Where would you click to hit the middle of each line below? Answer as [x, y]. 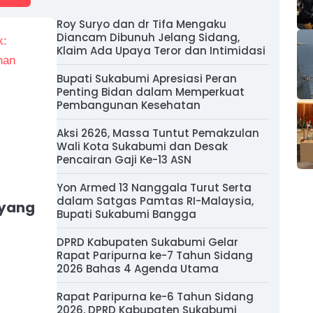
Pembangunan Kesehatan [129, 105]
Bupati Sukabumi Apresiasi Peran [147, 79]
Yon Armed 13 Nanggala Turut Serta [154, 188]
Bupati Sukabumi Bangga [126, 214]
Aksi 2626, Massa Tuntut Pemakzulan [158, 133]
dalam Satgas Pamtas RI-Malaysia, [155, 201]
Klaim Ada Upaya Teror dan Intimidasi [161, 51]
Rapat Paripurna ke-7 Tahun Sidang [155, 255]
